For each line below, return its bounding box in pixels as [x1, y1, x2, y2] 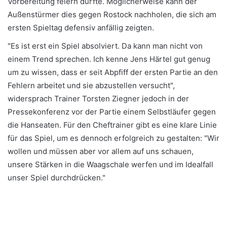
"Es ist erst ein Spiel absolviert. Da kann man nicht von [8, 41, 203, 51]
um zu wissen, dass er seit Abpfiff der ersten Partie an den [8, 67, 218, 77]
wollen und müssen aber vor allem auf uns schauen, [8, 146, 194, 156]
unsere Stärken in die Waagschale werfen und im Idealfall [8, 159, 213, 169]
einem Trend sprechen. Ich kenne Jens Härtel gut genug [8, 54, 210, 64]
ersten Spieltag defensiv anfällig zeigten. [8, 22, 154, 32]
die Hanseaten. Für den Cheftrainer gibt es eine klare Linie [8, 120, 217, 130]
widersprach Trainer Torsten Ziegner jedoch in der [8, 93, 189, 103]
